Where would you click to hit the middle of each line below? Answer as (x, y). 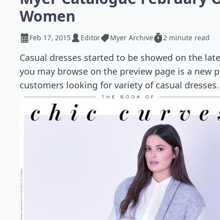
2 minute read (186, 38)
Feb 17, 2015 (50, 38)
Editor (90, 38)
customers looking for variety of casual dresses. (119, 85)
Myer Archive (132, 38)
